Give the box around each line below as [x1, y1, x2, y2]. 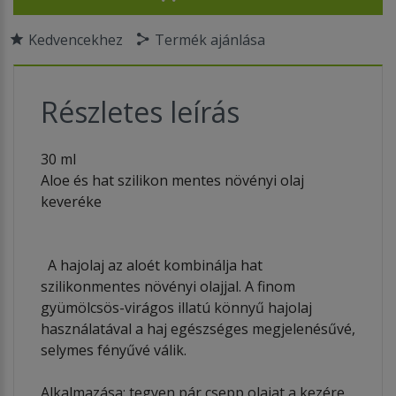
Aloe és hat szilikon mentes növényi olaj [41, 170, 304, 190]
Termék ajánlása [155, 29, 265, 49]
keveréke [41, 191, 102, 211]
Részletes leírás [41, 92, 240, 131]
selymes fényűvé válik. [41, 339, 187, 360]
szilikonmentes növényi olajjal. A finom [41, 276, 295, 296]
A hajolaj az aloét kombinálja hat [41, 255, 263, 275]
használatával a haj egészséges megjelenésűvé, [41, 318, 355, 339]
